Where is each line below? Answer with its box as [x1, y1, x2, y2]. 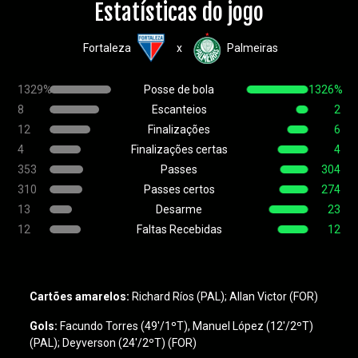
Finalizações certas [130, 143, 228, 156]
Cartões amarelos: [30, 290, 130, 303]
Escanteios [151, 103, 207, 116]
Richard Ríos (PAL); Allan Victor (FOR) [132, 290, 319, 303]
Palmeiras [227, 41, 278, 54]
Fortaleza [83, 41, 131, 54]
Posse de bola [144, 83, 214, 96]
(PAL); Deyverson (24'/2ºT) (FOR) [30, 336, 197, 349]
